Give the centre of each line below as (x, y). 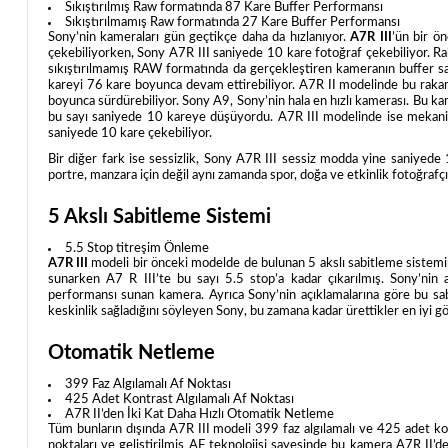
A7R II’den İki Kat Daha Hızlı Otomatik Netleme (199, 415)
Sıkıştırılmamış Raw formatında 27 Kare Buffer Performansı (232, 22)
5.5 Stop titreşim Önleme (136, 249)
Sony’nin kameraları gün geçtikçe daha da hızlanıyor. (199, 37)
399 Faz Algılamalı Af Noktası (147, 385)
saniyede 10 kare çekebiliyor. (129, 133)
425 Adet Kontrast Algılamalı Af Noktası (179, 400)
